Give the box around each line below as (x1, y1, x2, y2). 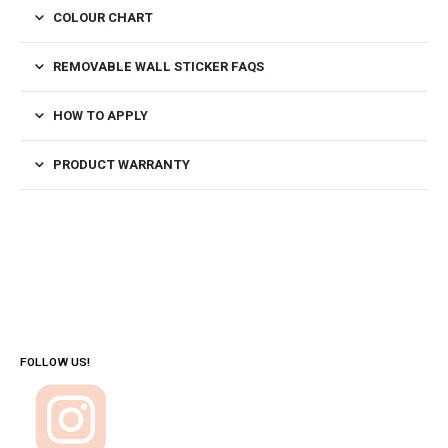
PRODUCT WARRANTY (53, 155, 190, 175)
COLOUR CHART (53, 8, 153, 28)
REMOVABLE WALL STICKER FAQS (53, 57, 264, 77)
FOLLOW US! (20, 353, 90, 371)
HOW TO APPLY (53, 106, 148, 126)
